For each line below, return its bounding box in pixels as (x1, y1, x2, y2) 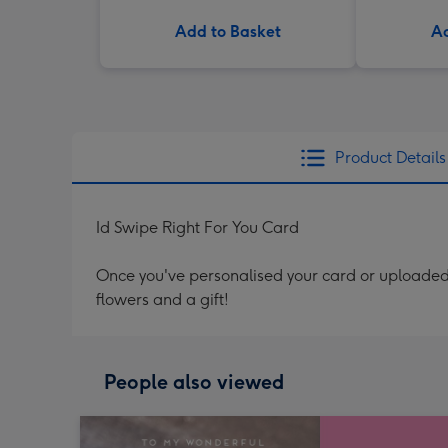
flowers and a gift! (96, 290, 229, 309)
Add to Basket (175, 22, 281, 41)
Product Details (334, 148, 446, 167)
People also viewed (104, 370, 284, 394)
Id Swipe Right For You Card (96, 218, 299, 237)
